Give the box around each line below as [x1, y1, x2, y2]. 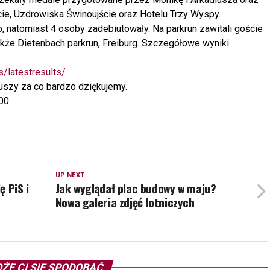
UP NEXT [55, 171, 84, 179]
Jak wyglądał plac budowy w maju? [55, 179, 216, 197]
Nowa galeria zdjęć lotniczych [55, 193, 195, 211]
